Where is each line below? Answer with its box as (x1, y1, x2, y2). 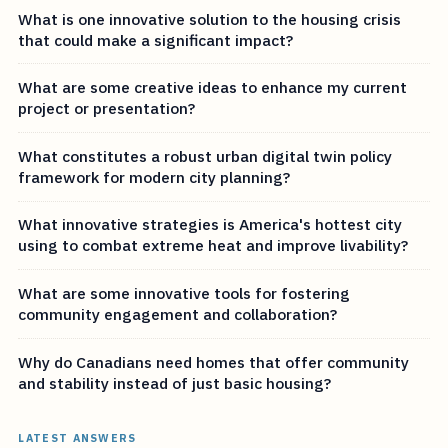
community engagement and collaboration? (18, 303, 338, 324)
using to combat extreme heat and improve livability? (18, 235, 409, 256)
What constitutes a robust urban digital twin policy (18, 145, 393, 166)
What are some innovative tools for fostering (18, 282, 351, 303)
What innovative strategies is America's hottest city (18, 214, 403, 235)
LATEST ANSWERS (18, 431, 137, 446)
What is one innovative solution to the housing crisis (18, 8, 402, 29)
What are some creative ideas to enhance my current (18, 77, 408, 98)
